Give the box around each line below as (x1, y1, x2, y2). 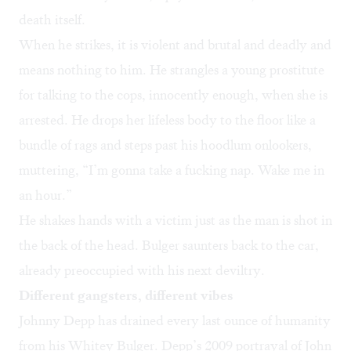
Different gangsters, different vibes (19, 287, 233, 305)
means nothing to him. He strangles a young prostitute (19, 61, 324, 79)
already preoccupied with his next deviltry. (19, 262, 265, 280)
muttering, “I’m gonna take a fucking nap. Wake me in (19, 161, 324, 179)
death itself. (19, 11, 85, 29)
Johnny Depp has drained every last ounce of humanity (19, 312, 331, 330)
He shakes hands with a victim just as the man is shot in (19, 212, 332, 230)
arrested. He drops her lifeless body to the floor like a (19, 111, 316, 129)
